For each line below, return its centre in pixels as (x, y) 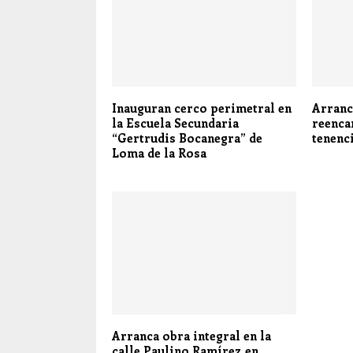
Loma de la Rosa (159, 153)
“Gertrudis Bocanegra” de (187, 138)
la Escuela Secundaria (175, 123)
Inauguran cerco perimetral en (202, 108)
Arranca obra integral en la (191, 336)
